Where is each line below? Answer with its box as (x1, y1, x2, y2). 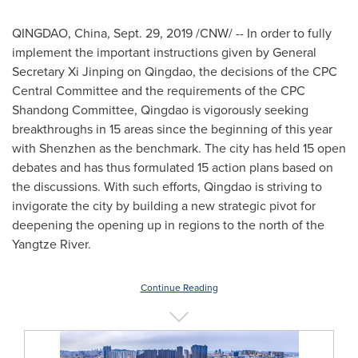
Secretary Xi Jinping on (12, 62, 145, 81)
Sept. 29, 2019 (113, 24, 193, 42)
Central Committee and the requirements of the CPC (12, 82, 305, 100)
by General (253, 43, 316, 62)
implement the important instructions (12, 43, 221, 62)
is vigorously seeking (189, 101, 308, 119)
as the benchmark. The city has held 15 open (96, 139, 346, 157)
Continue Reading (140, 280, 218, 295)
